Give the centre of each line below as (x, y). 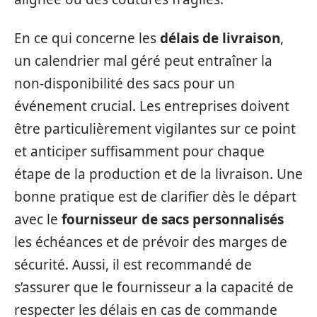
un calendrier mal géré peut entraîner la (143, 60)
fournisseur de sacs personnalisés (173, 219)
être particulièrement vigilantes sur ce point (155, 128)
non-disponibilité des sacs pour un (125, 83)
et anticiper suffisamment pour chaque (139, 151)
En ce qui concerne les (87, 38)
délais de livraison (220, 38)
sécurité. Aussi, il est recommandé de (133, 264)
